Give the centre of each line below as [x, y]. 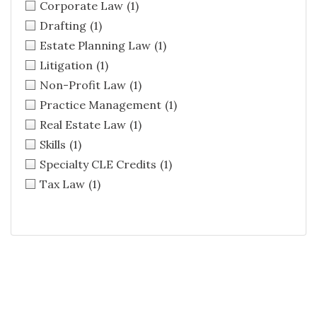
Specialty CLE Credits [98, 165]
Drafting [63, 26]
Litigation [66, 65]
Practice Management [100, 105]
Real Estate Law [83, 125]
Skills [53, 145]
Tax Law [62, 184]
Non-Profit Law [83, 85]
